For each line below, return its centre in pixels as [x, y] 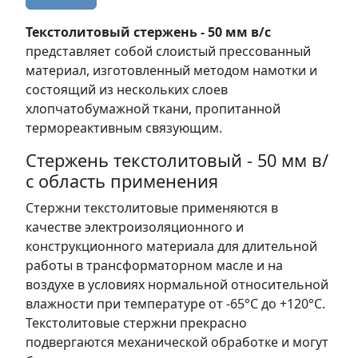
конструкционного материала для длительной [171, 246]
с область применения [122, 181]
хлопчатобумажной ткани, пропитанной [153, 108]
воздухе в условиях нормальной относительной [177, 284]
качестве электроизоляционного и [135, 227]
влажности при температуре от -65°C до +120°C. [177, 303]
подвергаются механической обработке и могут [177, 342]
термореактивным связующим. [124, 127]
